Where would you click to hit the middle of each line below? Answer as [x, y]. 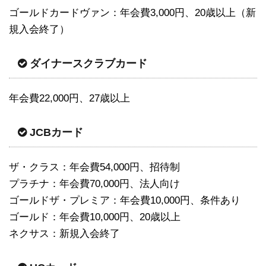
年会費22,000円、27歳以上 [69, 98]
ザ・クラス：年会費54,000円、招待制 [94, 167]
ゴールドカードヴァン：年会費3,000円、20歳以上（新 [132, 12]
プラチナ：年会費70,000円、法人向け [94, 183]
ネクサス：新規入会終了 [64, 233]
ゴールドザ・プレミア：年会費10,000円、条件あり [125, 200]
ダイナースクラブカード [88, 63]
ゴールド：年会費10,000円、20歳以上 [95, 217]
